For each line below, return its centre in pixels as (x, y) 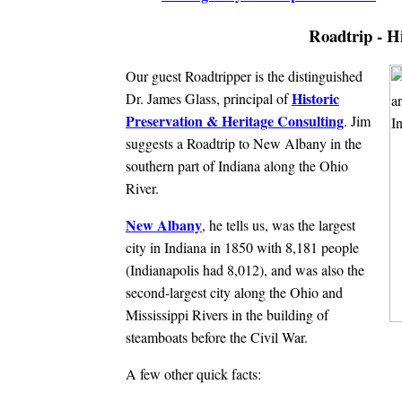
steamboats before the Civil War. (217, 337)
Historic (315, 99)
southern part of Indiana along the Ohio (237, 166)
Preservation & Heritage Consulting (235, 121)
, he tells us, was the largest (279, 225)
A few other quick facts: (193, 374)
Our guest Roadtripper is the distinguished (244, 76)
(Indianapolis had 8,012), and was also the (245, 270)
